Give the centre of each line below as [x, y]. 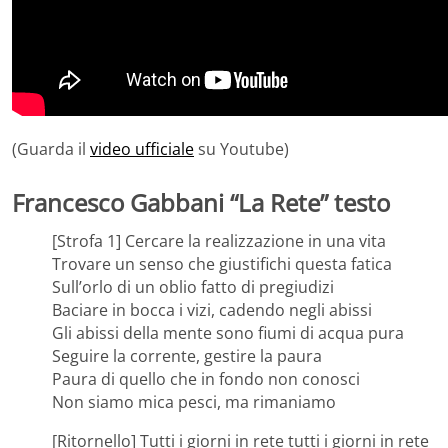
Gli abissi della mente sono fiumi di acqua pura [228, 333]
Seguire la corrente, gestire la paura [187, 356]
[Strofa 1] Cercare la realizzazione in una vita [219, 241]
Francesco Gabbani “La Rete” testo [201, 203]
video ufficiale [142, 149]
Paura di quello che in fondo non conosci [206, 379]
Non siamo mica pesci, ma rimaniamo [194, 402]
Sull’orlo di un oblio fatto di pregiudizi [193, 287]
